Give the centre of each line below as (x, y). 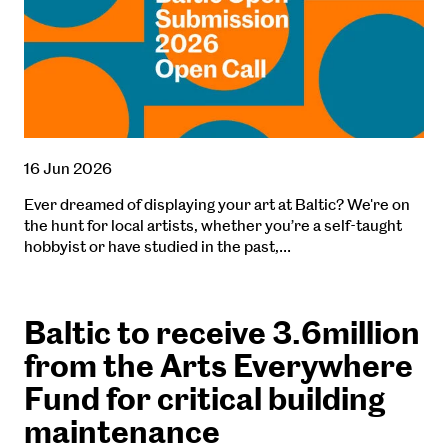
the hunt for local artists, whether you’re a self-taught (212, 226)
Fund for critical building (204, 399)
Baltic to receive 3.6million (221, 333)
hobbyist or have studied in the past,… (157, 247)
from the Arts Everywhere (218, 366)
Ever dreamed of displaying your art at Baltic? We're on (216, 205)
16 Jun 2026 (67, 169)
